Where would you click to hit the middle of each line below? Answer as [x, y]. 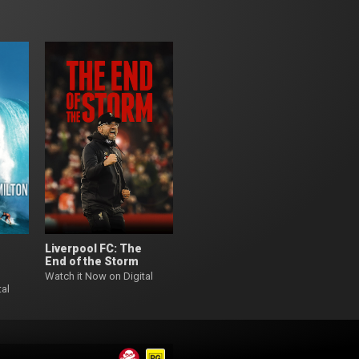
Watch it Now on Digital [99, 276]
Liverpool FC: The [93, 248]
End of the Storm [92, 261]
